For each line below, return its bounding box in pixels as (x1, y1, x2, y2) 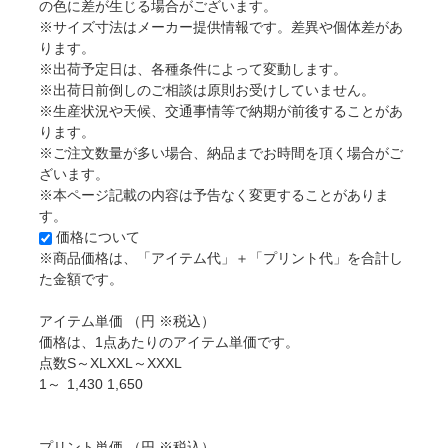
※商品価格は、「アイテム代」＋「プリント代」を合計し (39, 250, 404, 266)
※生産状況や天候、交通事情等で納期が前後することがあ (39, 103, 404, 119)
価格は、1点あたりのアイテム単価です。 (39, 334, 300, 350)
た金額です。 (39, 271, 124, 287)
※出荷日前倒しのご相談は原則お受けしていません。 (39, 82, 376, 98)
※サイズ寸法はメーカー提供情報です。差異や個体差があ (39, 19, 404, 35)
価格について (56, 229, 141, 245)
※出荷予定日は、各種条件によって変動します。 (39, 61, 348, 77)
